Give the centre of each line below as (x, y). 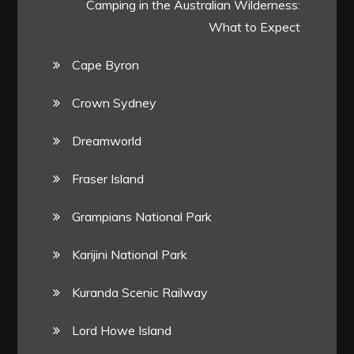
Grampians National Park (142, 216)
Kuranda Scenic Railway (140, 292)
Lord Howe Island (122, 330)
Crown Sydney (115, 102)
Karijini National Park (130, 254)
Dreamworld (107, 140)
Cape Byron (106, 64)
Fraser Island (108, 178)
